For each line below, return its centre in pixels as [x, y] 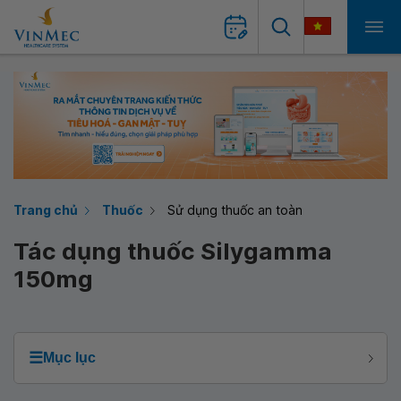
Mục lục [69, 358]
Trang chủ [46, 210]
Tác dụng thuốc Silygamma [173, 251]
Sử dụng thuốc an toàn [235, 210]
